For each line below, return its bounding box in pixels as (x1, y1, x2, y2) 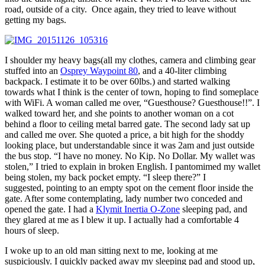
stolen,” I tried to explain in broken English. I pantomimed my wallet (5, 161, 260, 172)
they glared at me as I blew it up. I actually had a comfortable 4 (5, 215, 239, 225)
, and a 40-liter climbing (138, 66, 227, 76)
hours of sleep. (5, 225, 59, 236)
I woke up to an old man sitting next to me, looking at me (5, 245, 218, 256)
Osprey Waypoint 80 (60, 66, 138, 76)
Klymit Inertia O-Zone (96, 204, 180, 215)
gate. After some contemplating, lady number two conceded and (5, 193, 243, 204)
